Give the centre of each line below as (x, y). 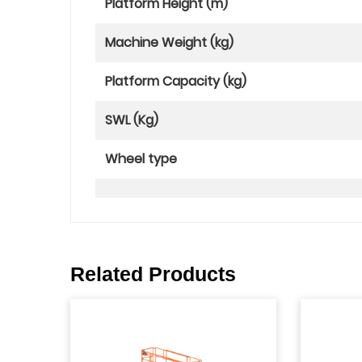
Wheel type (141, 159)
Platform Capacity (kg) (176, 81)
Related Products (153, 274)
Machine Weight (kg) (169, 42)
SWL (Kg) (132, 120)
